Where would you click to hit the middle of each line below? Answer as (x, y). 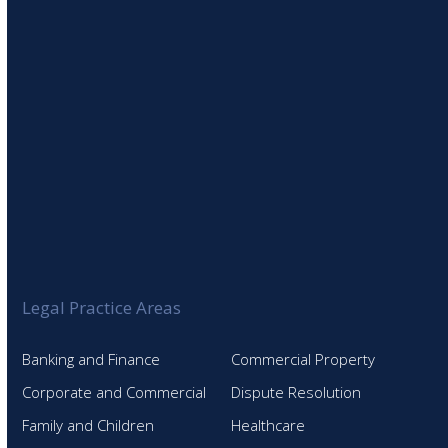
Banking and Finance (91, 359)
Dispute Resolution (296, 392)
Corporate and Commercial (114, 392)
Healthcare (268, 425)
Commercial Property (303, 359)
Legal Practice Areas (102, 307)
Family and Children (88, 425)
